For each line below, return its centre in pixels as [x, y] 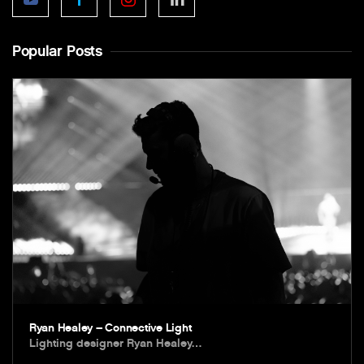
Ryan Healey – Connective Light [110, 328]
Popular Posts [57, 51]
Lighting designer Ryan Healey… [115, 344]
